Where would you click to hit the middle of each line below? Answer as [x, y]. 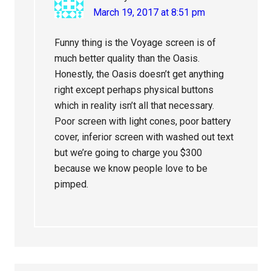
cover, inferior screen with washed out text [144, 137]
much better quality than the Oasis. [127, 59]
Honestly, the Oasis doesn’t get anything [139, 74]
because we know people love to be [131, 169]
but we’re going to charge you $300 [129, 153]
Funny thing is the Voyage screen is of [135, 43]
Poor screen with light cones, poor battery [143, 122]
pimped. [72, 184]
